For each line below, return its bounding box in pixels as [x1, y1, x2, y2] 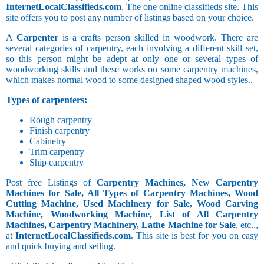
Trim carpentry [29, 147, 84, 157]
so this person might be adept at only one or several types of [6, 54, 258, 64]
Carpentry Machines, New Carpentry [97, 177, 258, 188]
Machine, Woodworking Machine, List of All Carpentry [6, 209, 258, 220]
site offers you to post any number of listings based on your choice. [6, 12, 254, 23]
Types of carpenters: [6, 95, 87, 105]
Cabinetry [29, 136, 66, 147]
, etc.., [235, 220, 259, 230]
